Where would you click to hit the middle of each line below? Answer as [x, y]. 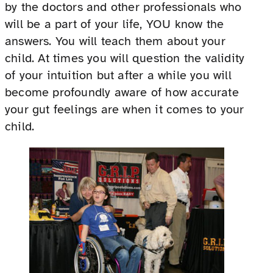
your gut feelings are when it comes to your [125, 110]
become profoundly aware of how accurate [122, 93]
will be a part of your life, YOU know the [115, 24]
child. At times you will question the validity [125, 58]
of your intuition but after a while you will [118, 76]
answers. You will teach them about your [115, 41]
